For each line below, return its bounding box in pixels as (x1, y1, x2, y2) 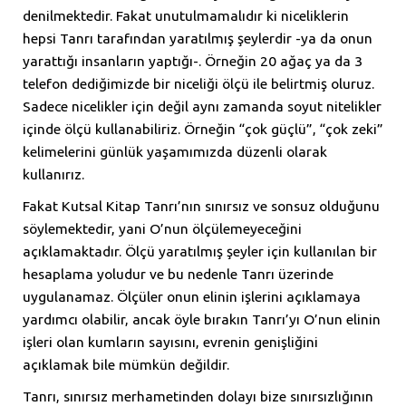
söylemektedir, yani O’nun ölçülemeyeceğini (23, 220, 302, 237)
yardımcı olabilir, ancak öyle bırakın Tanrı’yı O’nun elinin (23, 311, 381, 328)
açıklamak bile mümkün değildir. (23, 356, 229, 373)
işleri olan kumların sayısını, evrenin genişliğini (23, 333, 318, 351)
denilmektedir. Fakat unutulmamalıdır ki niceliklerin (23, 7, 349, 24)
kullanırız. (23, 166, 84, 183)
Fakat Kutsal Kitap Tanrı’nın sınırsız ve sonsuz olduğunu (23, 198, 380, 215)
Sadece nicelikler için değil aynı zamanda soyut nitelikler (23, 98, 382, 115)
